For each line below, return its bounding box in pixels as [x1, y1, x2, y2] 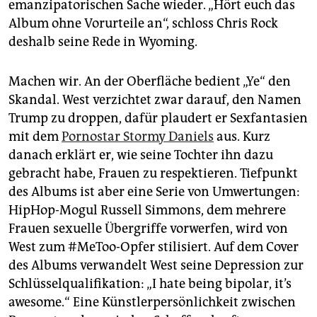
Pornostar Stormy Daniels [62, 128, 214, 144]
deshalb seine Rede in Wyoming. [8, 33, 197, 50]
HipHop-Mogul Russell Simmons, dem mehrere [8, 202, 286, 218]
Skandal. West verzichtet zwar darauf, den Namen [8, 91, 301, 108]
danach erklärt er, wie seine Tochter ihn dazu [8, 146, 273, 163]
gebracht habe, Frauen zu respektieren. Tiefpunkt [8, 165, 298, 181]
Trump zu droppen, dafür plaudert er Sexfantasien [8, 110, 308, 126]
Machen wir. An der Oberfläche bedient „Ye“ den [8, 73, 291, 89]
